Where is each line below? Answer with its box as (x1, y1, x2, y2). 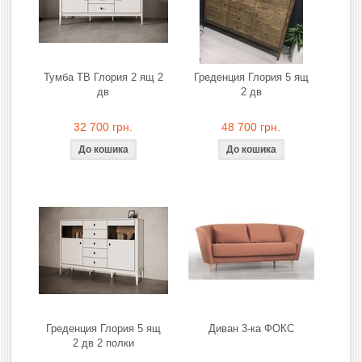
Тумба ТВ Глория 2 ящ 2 (43, 70, 163, 83)
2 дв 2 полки (72, 336, 134, 349)
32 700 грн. (74, 120, 133, 133)
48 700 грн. (221, 120, 280, 133)
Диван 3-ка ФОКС (208, 322, 294, 335)
